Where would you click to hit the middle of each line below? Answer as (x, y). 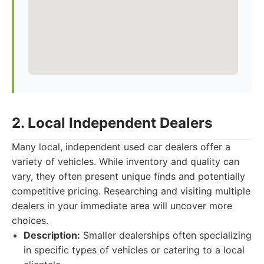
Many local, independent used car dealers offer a (121, 147)
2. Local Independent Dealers (112, 123)
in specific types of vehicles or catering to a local (134, 250)
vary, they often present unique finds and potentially (128, 176)
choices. (30, 220)
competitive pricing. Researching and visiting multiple (131, 191)
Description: (52, 235)
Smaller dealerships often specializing (166, 235)
